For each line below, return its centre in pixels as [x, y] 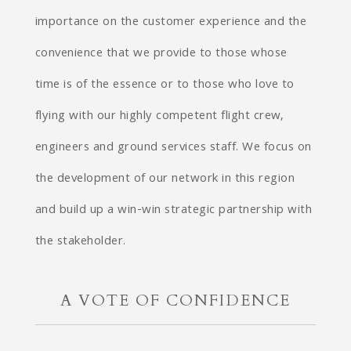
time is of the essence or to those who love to [165, 85]
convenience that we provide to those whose [161, 54]
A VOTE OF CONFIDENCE [175, 300]
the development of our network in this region [165, 179]
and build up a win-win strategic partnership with [174, 211]
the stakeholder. [80, 242]
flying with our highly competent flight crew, [159, 117]
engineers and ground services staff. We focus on [173, 148]
